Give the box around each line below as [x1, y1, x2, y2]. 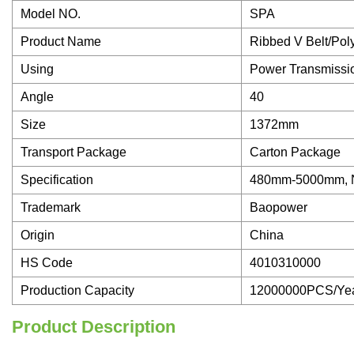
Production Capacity [21, 284, 134, 298]
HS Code [21, 256, 73, 270]
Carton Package [250, 145, 341, 160]
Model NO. [21, 7, 81, 21]
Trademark [21, 201, 81, 215]
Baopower [250, 201, 307, 215]
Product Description [12, 317, 175, 337]
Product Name [21, 35, 101, 49]
